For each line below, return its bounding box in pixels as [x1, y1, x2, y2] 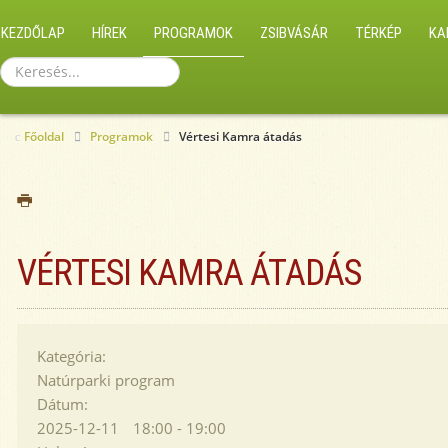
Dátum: [37, 394, 88, 414]
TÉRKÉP [355, 24, 402, 42]
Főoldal [24, 128, 64, 145]
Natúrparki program [37, 370, 175, 390]
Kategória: [37, 346, 106, 366]
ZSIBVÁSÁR [260, 24, 328, 42]
